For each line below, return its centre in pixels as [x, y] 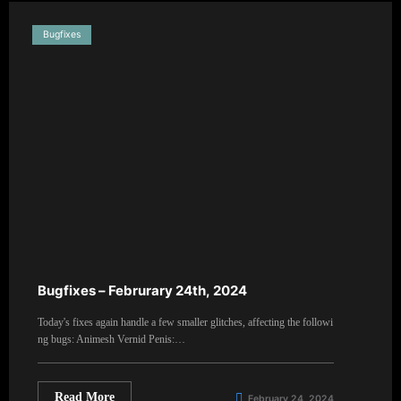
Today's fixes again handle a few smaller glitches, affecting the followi [185, 322]
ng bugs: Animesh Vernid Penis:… [111, 339]
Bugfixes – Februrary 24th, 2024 [142, 290]
